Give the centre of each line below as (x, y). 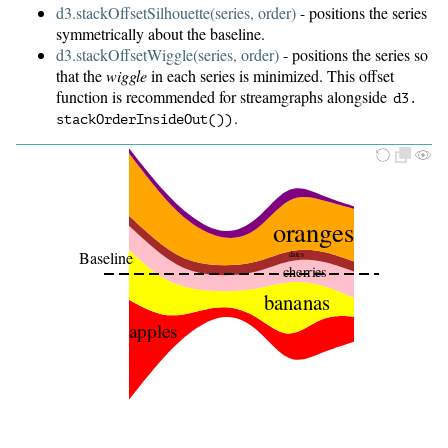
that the (81, 76)
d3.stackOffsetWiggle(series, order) (167, 55)
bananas (296, 301)
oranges (313, 232)
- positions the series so (353, 55)
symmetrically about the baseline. (160, 34)
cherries (305, 271)
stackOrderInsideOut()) (144, 120)
